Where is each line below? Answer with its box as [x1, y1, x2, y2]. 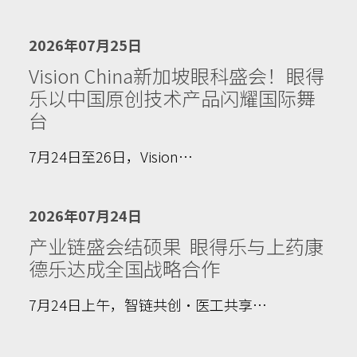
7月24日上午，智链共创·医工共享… [29, 294, 267, 315]
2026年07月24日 [29, 205, 142, 226]
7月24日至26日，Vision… [29, 146, 193, 167]
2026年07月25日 [29, 34, 142, 55]
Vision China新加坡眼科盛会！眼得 [29, 61, 324, 89]
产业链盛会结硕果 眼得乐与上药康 [29, 232, 324, 260]
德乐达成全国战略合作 [29, 254, 220, 282]
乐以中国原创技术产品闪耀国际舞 [29, 84, 316, 112]
